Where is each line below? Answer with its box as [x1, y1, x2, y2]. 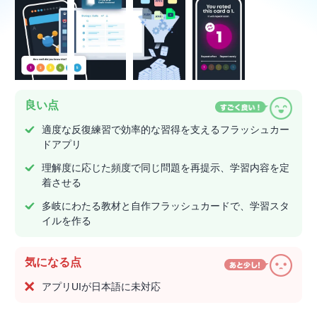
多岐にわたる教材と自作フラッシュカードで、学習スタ [42, 200, 289, 212]
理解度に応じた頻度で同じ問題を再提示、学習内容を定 [42, 162, 289, 174]
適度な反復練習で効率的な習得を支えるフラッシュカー [42, 124, 289, 136]
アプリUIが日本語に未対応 [42, 281, 161, 293]
